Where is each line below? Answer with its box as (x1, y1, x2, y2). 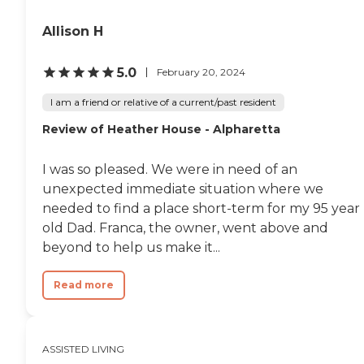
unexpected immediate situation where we (42, 180, 323, 197)
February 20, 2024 (157, 66, 245, 78)
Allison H (42, 23, 103, 39)
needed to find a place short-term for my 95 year (42, 200, 360, 216)
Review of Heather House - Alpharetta (42, 121, 280, 136)
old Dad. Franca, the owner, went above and (42, 219, 328, 236)
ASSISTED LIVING (42, 342, 124, 355)
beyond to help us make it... (42, 239, 220, 255)
